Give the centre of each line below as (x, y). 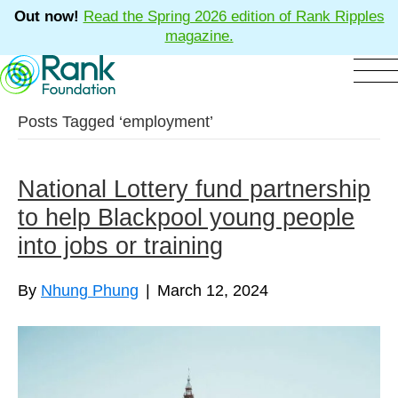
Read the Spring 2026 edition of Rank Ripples (234, 16)
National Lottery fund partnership (194, 190)
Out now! (46, 16)
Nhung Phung (90, 291)
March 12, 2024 (213, 291)
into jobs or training (120, 247)
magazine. (199, 36)
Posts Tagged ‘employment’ (115, 122)
